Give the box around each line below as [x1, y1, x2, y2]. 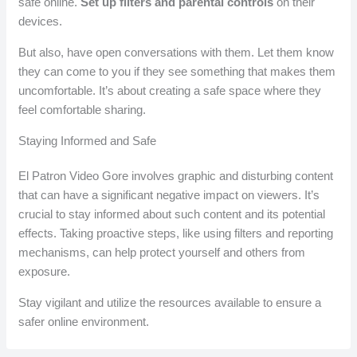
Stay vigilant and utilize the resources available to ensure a [18, 295, 322, 309]
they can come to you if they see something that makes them [18, 64, 336, 78]
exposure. [18, 264, 71, 278]
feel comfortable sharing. [18, 102, 147, 116]
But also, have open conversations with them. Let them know [18, 45, 335, 59]
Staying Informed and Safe [18, 133, 157, 147]
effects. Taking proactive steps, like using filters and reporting [18, 226, 334, 240]
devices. [18, 14, 63, 28]
